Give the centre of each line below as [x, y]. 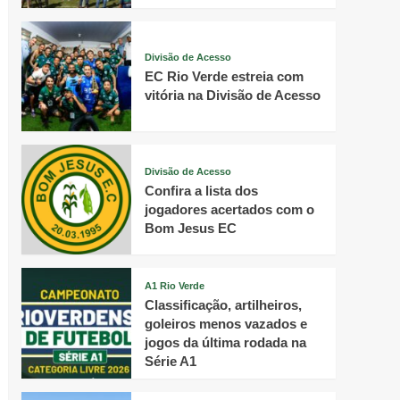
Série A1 [170, 361]
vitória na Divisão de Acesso [232, 95]
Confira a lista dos [201, 190]
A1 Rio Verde [174, 285]
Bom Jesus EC [190, 228]
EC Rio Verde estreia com [224, 76]
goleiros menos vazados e [225, 323]
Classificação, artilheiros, [223, 304]
